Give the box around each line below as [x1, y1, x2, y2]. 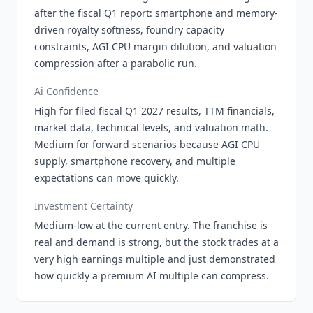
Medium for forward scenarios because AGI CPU [34, 138, 260, 151]
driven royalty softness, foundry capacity [34, 23, 224, 36]
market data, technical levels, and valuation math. [34, 121, 268, 134]
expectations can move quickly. [34, 171, 179, 184]
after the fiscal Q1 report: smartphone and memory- [34, 6, 278, 20]
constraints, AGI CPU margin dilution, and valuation [34, 40, 277, 53]
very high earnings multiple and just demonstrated [34, 252, 275, 265]
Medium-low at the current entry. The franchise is [34, 219, 268, 232]
